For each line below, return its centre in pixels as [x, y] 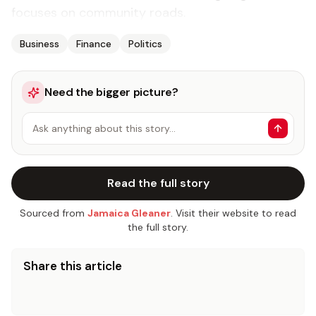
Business [39, 44]
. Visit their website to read [233, 213]
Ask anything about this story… [104, 128]
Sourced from [52, 213]
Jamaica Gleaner [129, 213]
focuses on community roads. [98, 13]
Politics [145, 44]
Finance [94, 44]
